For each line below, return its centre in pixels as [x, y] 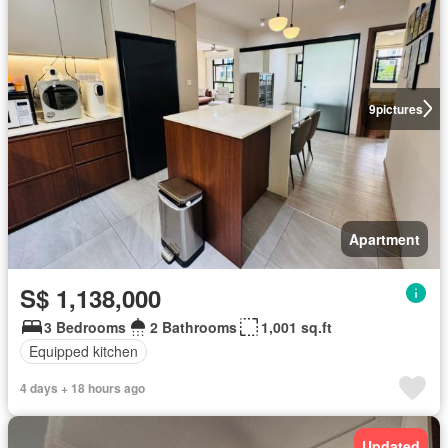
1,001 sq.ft [296, 326]
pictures [399, 108]
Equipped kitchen [83, 351]
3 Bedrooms [85, 326]
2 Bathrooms [193, 326]
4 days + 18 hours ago [82, 387]
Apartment [384, 238]
